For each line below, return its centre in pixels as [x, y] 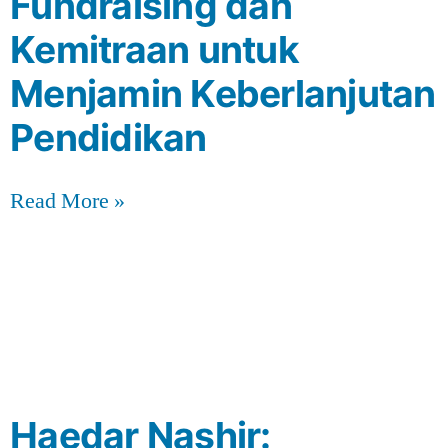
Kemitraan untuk [154, 49]
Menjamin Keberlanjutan [223, 93]
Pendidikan [108, 137]
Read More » [67, 200]
